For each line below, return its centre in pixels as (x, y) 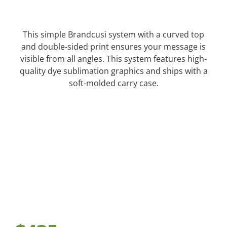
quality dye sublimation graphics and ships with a (113, 71)
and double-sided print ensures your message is (113, 47)
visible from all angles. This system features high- (113, 59)
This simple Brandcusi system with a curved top (113, 35)
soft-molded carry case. (113, 83)
